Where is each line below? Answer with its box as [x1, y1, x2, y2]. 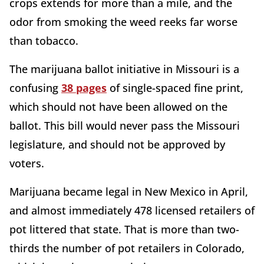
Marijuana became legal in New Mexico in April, [9, 184, 248, 199]
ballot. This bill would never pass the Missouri [9, 118, 240, 133]
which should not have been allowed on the [9, 99, 227, 114]
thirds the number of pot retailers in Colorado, [9, 240, 245, 255]
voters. [9, 156, 44, 170]
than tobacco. [9, 33, 78, 48]
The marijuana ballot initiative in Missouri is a [9, 61, 239, 76]
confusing [9, 80, 61, 95]
